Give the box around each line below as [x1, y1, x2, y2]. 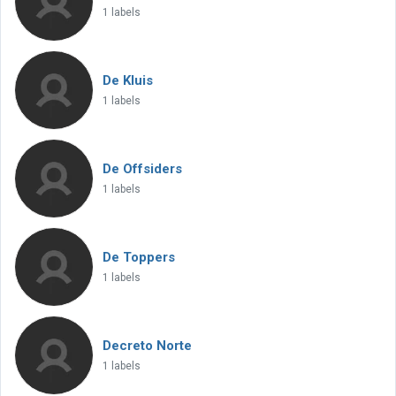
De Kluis [103, 72, 153, 88]
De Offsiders [103, 161, 182, 177]
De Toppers [103, 249, 175, 265]
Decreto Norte [103, 338, 192, 354]
